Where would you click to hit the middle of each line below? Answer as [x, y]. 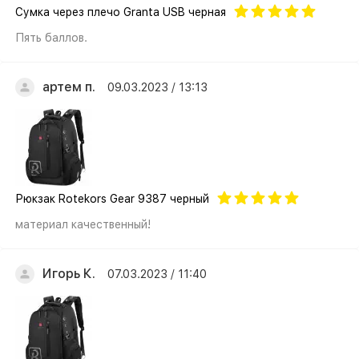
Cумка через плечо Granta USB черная [121, 12]
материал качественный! [83, 224]
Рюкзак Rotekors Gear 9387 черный [112, 199]
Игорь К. [69, 274]
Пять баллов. [51, 38]
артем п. [69, 87]
